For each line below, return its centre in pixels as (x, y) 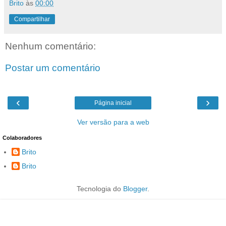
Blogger (135, 189)
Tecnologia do (100, 189)
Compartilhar (32, 19)
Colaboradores (22, 137)
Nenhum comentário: (50, 46)
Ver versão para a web (113, 122)
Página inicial (113, 103)
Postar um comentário (53, 68)
